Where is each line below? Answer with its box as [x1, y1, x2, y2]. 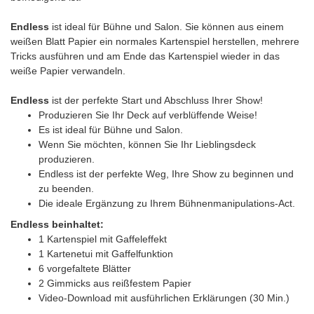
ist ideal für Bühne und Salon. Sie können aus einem [49, 21, 284, 33]
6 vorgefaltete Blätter [39, 263, 131, 275]
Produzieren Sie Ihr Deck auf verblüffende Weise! [39, 109, 267, 121]
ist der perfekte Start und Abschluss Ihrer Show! [49, 95, 273, 107]
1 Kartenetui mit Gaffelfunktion [39, 248, 173, 260]
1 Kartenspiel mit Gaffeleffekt [39, 233, 167, 245]
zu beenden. [39, 183, 94, 195]
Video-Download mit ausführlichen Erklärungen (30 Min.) [39, 292, 289, 304]
